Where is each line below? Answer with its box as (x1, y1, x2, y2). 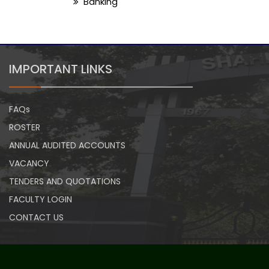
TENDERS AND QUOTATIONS (9, 175, 121, 187)
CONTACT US (9, 211, 64, 223)
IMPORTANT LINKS (9, 61, 112, 77)
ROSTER (9, 121, 40, 133)
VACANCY (9, 157, 49, 169)
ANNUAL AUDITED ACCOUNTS (9, 139, 125, 151)
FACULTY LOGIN (9, 193, 72, 205)
